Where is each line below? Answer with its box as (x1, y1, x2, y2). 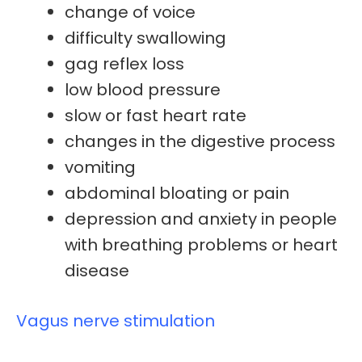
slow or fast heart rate (65, 104, 246, 128)
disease (65, 259, 129, 283)
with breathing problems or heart (65, 234, 338, 257)
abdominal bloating (65, 182, 228, 205)
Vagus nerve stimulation (16, 309, 215, 333)
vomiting (65, 156, 136, 179)
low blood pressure (65, 78, 221, 102)
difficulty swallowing (65, 27, 226, 50)
